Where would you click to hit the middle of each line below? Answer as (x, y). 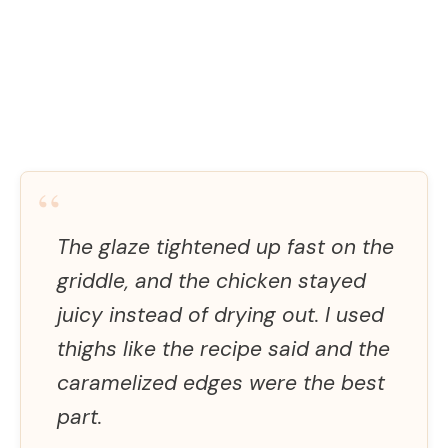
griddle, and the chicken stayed (211, 280)
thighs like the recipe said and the (223, 348)
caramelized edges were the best (221, 382)
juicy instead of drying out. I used (220, 314)
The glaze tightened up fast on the (225, 246)
